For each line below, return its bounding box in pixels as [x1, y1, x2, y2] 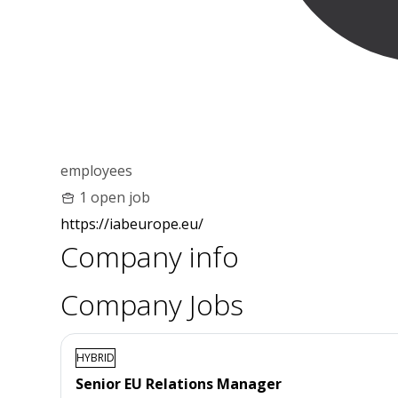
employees [60, 160, 132, 180]
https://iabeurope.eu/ [60, 213, 203, 234]
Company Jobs [60, 284, 243, 323]
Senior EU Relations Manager [76, 373, 282, 394]
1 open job [79, 187, 150, 207]
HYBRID [76, 349, 115, 365]
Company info [60, 236, 239, 275]
